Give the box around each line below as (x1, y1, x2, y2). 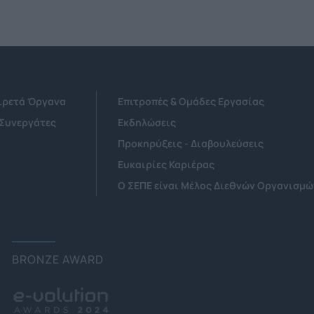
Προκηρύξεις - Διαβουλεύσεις (118, 137, 264, 151)
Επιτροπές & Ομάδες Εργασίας (118, 95, 265, 109)
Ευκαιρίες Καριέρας (118, 158, 215, 172)
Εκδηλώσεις (118, 116, 177, 130)
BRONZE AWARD (12, 252, 104, 268)
